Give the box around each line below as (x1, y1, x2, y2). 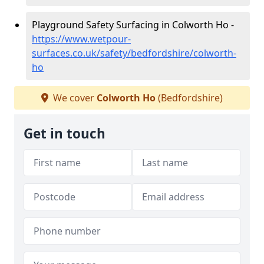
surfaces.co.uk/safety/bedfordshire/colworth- (32, 47, 236, 60)
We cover (51, 91, 97, 104)
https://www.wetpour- (32, 32, 131, 45)
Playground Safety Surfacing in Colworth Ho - (32, 18, 234, 31)
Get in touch (24, 124, 105, 143)
